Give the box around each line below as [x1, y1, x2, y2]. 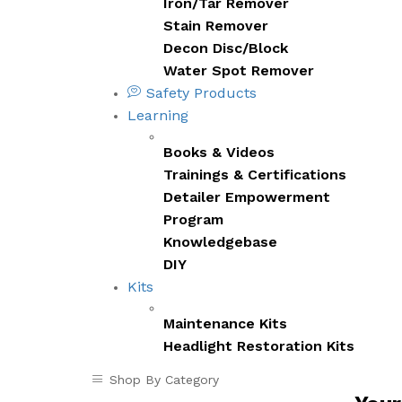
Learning [127, 106, 188, 124]
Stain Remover [163, 16, 268, 34]
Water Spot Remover [163, 61, 314, 79]
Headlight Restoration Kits [163, 336, 354, 354]
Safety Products [142, 83, 257, 101]
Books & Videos [163, 143, 275, 161]
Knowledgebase [163, 232, 277, 250]
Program [163, 210, 223, 228]
